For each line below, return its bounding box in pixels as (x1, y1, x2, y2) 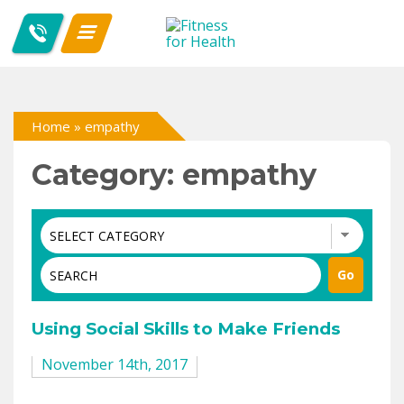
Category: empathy (32, 157, 317, 192)
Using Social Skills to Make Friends (32, 318, 340, 339)
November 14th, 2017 (41, 354, 188, 374)
